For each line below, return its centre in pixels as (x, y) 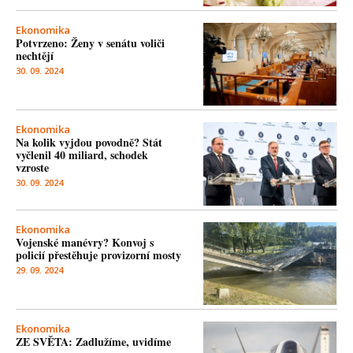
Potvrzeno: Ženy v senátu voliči (90, 43)
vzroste (32, 168)
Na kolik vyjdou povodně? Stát (89, 143)
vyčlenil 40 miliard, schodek (82, 155)
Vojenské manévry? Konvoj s (85, 242)
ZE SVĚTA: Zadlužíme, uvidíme (93, 341)
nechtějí (35, 56)
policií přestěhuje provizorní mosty (98, 255)
